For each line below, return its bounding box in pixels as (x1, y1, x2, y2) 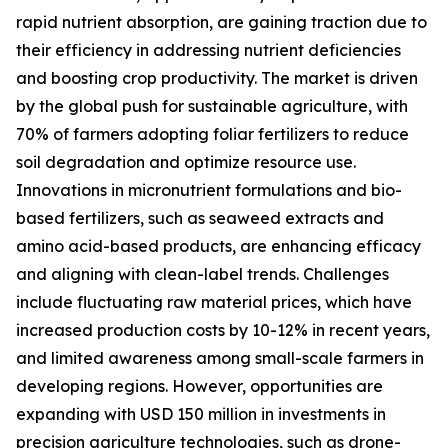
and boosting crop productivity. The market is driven (16, 68, 418, 89)
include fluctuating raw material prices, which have (16, 292, 412, 313)
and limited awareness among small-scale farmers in (16, 348, 424, 369)
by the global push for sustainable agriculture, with (16, 96, 408, 117)
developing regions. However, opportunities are (16, 376, 383, 397)
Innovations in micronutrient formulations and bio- (16, 180, 402, 201)
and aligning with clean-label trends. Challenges (16, 264, 389, 285)
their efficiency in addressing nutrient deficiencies (16, 40, 401, 61)
